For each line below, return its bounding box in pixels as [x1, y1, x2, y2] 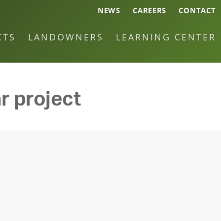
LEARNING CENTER [116, 31, 216, 43]
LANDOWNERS [28, 31, 104, 43]
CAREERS [132, 5, 166, 15]
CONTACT [178, 5, 216, 15]
